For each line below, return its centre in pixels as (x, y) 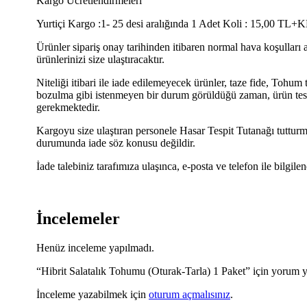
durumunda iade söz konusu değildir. (116, 143)
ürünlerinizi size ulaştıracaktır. (100, 60)
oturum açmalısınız (189, 294)
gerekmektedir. (68, 108)
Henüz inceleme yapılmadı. (95, 247)
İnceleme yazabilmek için (93, 294)
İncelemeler (78, 218)
